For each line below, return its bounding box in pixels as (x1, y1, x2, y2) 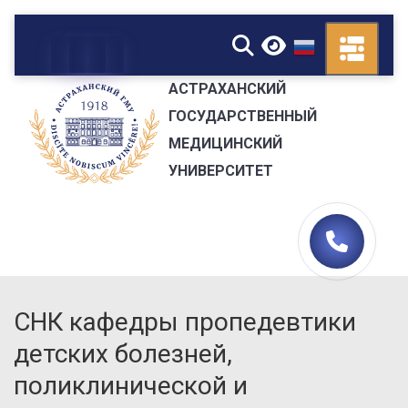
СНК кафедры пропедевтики (14, 307, 356, 337)
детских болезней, (14, 339, 232, 369)
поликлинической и (14, 371, 248, 401)
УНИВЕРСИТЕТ (168, 161, 273, 179)
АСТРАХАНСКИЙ (168, 79, 286, 97)
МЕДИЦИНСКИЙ (168, 134, 282, 152)
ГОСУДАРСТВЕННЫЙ (168, 107, 317, 125)
